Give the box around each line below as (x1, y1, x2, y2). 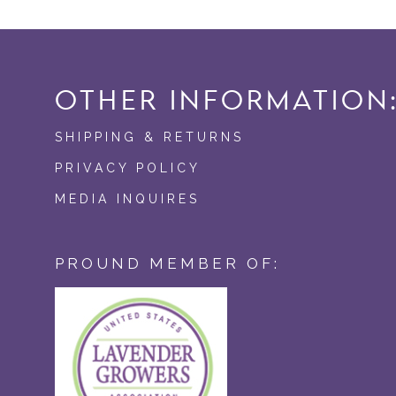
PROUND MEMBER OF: (55, 254, 280, 272)
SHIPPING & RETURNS (55, 129, 244, 144)
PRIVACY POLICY (55, 160, 201, 175)
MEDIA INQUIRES (55, 191, 200, 206)
